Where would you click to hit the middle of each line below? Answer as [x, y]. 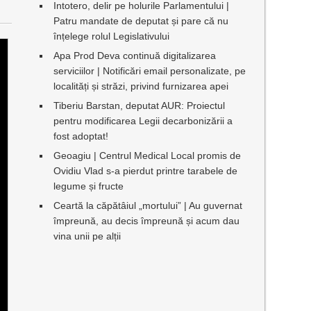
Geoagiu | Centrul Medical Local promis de [147, 155]
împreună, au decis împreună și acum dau [146, 221]
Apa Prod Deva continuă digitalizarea [134, 56]
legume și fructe [88, 186]
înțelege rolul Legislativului [111, 36]
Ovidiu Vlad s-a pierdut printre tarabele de [145, 171]
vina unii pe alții [87, 236]
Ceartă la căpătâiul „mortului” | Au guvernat [148, 205]
